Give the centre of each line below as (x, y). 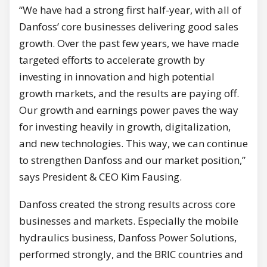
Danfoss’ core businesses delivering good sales (129, 26)
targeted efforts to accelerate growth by (112, 60)
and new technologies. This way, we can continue (133, 143)
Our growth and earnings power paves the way (129, 110)
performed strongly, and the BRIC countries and (131, 254)
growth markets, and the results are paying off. (129, 93)
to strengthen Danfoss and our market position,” (132, 160)
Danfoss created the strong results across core (127, 204)
